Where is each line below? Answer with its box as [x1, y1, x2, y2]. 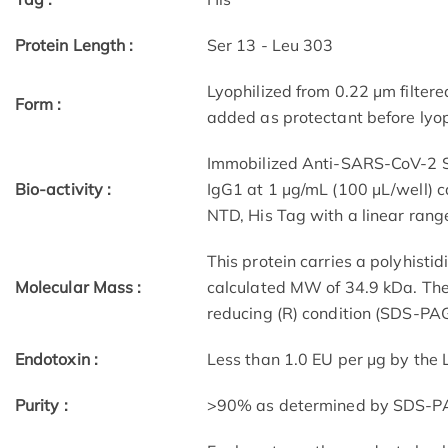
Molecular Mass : [14, 277, 142, 298]
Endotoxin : [14, 349, 98, 370]
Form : [14, 94, 62, 115]
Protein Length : [14, 35, 134, 56]
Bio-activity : [14, 179, 112, 200]
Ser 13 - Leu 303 [206, 35, 334, 56]
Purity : [14, 395, 68, 416]
